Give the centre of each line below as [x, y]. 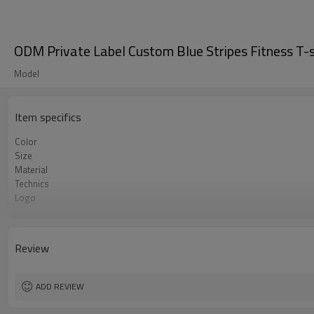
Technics [32, 184]
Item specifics [48, 117]
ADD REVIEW [60, 286]
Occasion [33, 212]
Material [31, 170]
